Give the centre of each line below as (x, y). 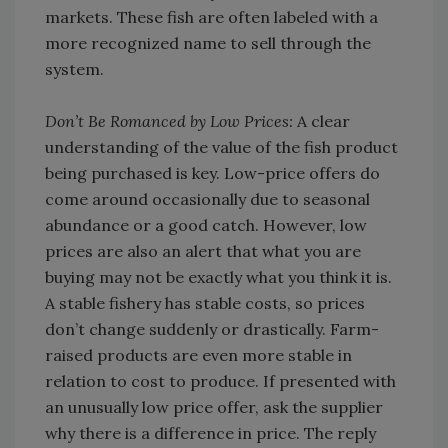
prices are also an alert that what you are (203, 251)
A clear (321, 121)
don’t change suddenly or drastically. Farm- (212, 329)
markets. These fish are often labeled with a (211, 17)
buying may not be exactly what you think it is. (218, 277)
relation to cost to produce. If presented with (220, 381)
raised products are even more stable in (198, 355)
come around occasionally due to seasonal (207, 199)
